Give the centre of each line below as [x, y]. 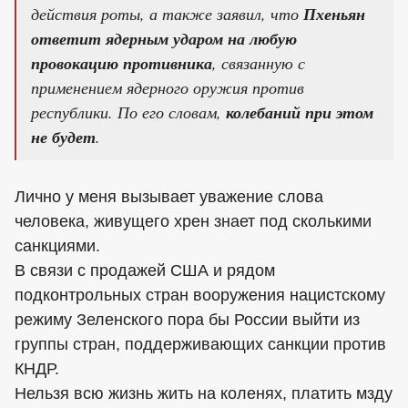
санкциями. [57, 246]
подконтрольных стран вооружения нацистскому [200, 296]
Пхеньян [334, 15]
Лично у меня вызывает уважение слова [169, 197]
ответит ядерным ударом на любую [164, 39]
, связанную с [259, 63]
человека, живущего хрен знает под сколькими [193, 222]
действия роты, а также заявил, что [167, 14]
